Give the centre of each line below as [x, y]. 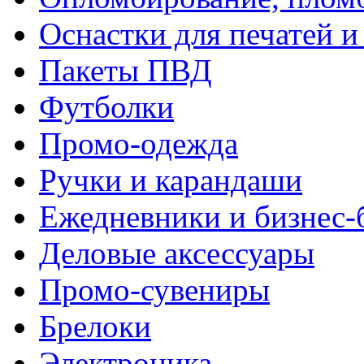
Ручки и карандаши [171, 180]
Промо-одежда [139, 143]
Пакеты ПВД [126, 70]
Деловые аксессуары [177, 253]
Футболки [106, 106]
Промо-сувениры [154, 289]
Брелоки [95, 326]
